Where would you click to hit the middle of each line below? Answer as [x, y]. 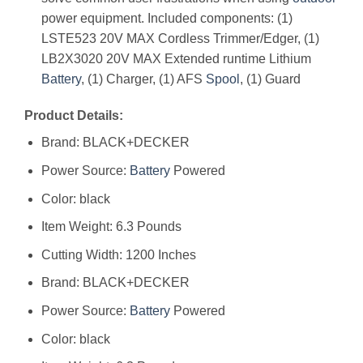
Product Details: [74, 116]
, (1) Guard [270, 79]
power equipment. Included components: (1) [167, 18]
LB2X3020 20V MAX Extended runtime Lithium [176, 58]
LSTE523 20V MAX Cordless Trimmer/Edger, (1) [180, 38]
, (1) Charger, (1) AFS [143, 79]
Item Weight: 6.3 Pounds [111, 227]
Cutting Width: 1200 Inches [118, 254]
